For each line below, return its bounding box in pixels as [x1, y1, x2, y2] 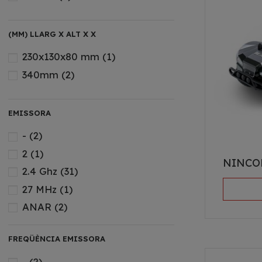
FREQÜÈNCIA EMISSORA [8, 234, 105, 244]
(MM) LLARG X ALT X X [8, 29, 96, 39]
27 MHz [22, 182, 60, 195]
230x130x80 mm [22, 50, 102, 63]
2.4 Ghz [22, 165, 60, 178]
